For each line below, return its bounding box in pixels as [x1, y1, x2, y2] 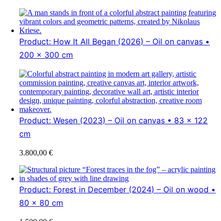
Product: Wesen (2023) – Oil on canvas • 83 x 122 [19, 115, 208, 125]
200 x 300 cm [19, 49, 74, 60]
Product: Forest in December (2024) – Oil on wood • [19, 184, 216, 194]
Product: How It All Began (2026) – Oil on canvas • [19, 36, 210, 46]
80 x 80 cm [19, 197, 64, 208]
